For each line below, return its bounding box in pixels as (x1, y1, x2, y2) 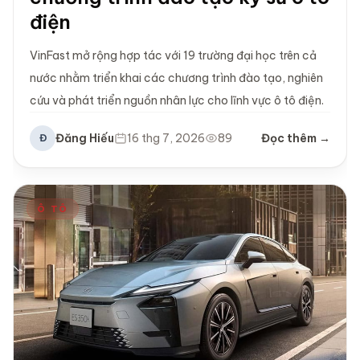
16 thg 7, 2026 (127, 131, 205, 146)
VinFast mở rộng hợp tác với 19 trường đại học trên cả (30, 48, 317, 63)
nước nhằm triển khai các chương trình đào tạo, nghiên (30, 71, 323, 86)
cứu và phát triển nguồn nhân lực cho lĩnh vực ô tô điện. (30, 93, 324, 108)
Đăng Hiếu (55, 131, 114, 146)
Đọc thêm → (261, 131, 330, 146)
